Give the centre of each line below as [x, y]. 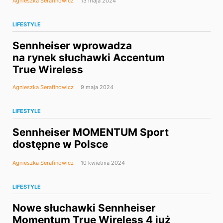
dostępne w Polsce [60, 144]
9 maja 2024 [96, 87]
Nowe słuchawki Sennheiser [84, 208]
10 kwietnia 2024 [102, 163]
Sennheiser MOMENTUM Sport [91, 132]
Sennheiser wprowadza [72, 46]
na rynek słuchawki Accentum [89, 58]
